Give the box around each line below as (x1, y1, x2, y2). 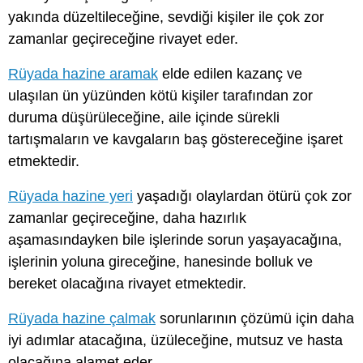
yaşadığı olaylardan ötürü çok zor (133, 187, 352, 204)
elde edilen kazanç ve (158, 65, 302, 82)
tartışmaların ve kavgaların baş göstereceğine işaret (8, 130, 343, 147)
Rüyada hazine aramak (8, 65, 158, 82)
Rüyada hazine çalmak (8, 310, 156, 327)
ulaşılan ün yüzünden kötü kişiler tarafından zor (8, 87, 313, 104)
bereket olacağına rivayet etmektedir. (8, 275, 246, 292)
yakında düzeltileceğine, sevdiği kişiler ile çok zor (8, 8, 324, 25)
